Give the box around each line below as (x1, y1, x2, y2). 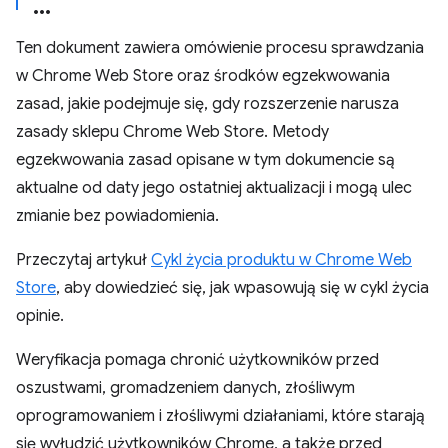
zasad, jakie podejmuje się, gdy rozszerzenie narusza (16, 94, 399, 114)
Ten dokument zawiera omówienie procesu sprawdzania (16, 38, 424, 58)
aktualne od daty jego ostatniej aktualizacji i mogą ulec (16, 178, 412, 198)
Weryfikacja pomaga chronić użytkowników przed (16, 350, 379, 370)
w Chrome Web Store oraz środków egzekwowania (16, 66, 390, 86)
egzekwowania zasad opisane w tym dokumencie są (16, 150, 395, 170)
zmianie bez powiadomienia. (16, 206, 219, 226)
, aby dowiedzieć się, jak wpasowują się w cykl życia (56, 278, 429, 298)
